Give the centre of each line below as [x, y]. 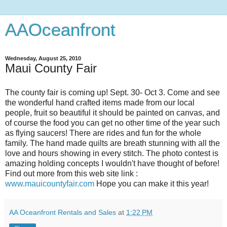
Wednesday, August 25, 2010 [43, 58]
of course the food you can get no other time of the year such [112, 123]
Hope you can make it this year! [152, 183]
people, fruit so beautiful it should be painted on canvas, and [112, 112]
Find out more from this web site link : [71, 173]
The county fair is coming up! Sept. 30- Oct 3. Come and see [112, 92]
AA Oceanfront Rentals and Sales [63, 212]
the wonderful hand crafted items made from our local [100, 102]
